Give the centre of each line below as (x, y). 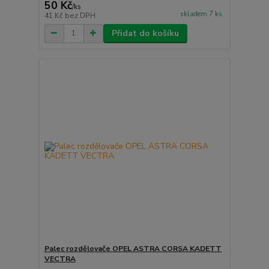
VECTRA (60, 259)
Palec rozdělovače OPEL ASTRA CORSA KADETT (133, 249)
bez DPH (80, 15)
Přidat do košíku (145, 33)
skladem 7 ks (201, 14)
